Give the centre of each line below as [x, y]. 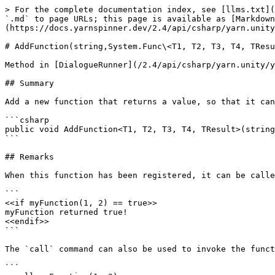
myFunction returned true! [66, 212]
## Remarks [29, 157]
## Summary [29, 83]
